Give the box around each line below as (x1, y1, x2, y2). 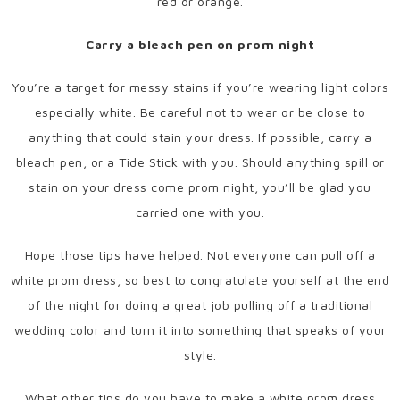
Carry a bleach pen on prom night (86, 37, 314, 53)
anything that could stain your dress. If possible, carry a (29, 129, 371, 146)
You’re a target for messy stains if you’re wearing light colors (11, 79, 389, 96)
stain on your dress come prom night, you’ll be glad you (29, 179, 371, 196)
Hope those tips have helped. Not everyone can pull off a (24, 247, 376, 263)
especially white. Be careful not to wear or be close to (34, 104, 366, 121)
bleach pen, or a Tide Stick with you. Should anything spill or (15, 154, 385, 171)
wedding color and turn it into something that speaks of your (13, 322, 387, 338)
